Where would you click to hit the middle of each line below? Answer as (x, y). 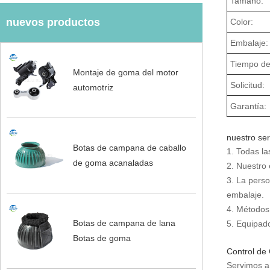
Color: (242, 21)
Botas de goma (102, 238)
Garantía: (249, 106)
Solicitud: (248, 85)
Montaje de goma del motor (125, 72)
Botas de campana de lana (124, 223)
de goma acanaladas (113, 162)
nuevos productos (53, 22)
